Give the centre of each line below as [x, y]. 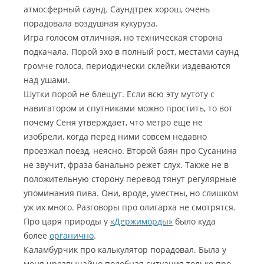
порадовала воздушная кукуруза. [91, 23]
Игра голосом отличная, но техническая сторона [123, 37]
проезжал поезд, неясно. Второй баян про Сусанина [130, 151]
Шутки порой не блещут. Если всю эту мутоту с [119, 94]
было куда [194, 221]
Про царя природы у [67, 221]
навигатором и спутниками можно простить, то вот [128, 108]
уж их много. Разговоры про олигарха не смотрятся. [130, 207]
